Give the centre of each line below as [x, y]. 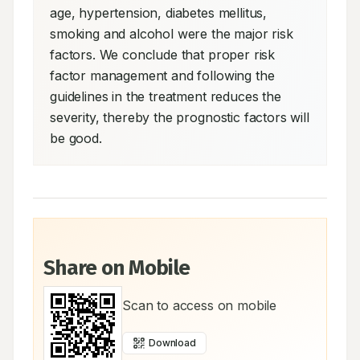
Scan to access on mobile [200, 305]
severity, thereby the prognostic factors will [180, 117]
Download [172, 343]
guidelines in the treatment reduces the [166, 96]
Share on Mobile [117, 268]
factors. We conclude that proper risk [163, 55]
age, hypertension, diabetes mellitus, [159, 13]
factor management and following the [162, 76]
